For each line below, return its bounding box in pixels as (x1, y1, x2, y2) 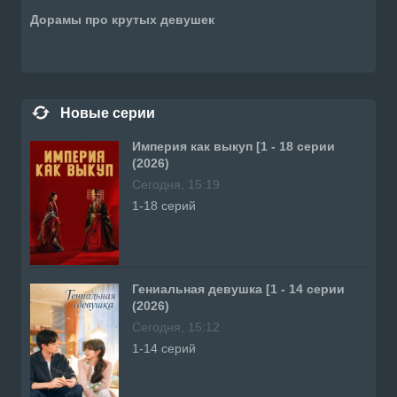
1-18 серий (132, 198, 196, 213)
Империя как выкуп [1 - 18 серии (132, 138, 335, 153)
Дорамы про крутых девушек (30, 12, 214, 27)
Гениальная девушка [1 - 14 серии (132, 281, 345, 296)
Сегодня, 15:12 (132, 319, 220, 334)
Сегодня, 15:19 (132, 176, 220, 191)
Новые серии (60, 105, 155, 121)
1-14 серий (132, 340, 196, 355)
